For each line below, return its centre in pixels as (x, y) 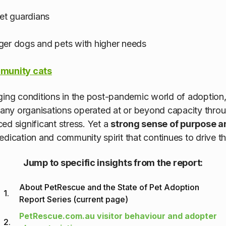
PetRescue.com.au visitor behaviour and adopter (118, 216)
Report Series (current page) (74, 200)
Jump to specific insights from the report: (113, 163)
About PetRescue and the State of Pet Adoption (109, 187)
